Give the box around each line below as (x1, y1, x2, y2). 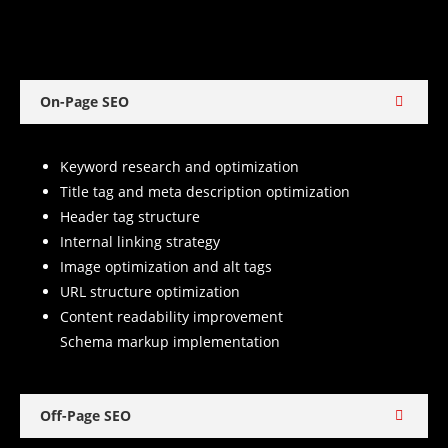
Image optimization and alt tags (60, 257, 272, 277)
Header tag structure (60, 207, 200, 227)
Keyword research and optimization (60, 157, 299, 177)
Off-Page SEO (40, 406, 131, 426)
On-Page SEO (40, 92, 129, 112)
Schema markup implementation (60, 332, 280, 352)
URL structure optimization (60, 282, 240, 302)
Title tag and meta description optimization (60, 182, 350, 202)
